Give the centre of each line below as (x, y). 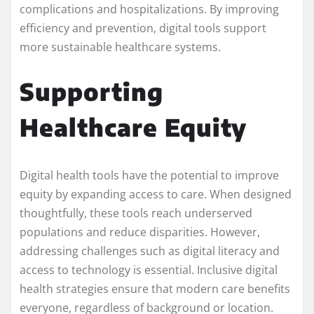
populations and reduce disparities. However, (140, 232)
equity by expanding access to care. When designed (156, 194)
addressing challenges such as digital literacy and (150, 251)
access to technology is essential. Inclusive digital (149, 270)
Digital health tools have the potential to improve (149, 176)
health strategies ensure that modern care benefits (155, 289)
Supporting (91, 91)
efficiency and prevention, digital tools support (143, 28)
